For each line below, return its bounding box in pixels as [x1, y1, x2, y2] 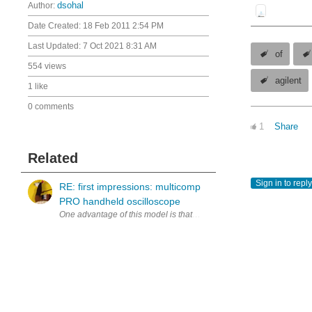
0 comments [28, 102, 74, 111]
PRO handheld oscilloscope [59, 196, 180, 207]
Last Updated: [28, 41, 83, 51]
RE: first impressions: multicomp [59, 181, 201, 192]
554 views [28, 61, 66, 71]
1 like [28, 81, 48, 91]
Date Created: [28, 21, 83, 31]
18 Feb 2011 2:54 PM [83, 21, 164, 31]
